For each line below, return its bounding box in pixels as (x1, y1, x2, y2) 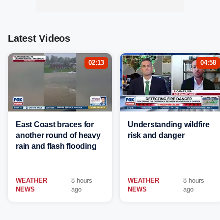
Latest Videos (8, 33, 70, 44)
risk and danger (128, 131, 185, 139)
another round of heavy (16, 131, 101, 139)
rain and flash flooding (16, 142, 97, 150)
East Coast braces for (16, 120, 94, 129)
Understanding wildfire (128, 120, 210, 129)
